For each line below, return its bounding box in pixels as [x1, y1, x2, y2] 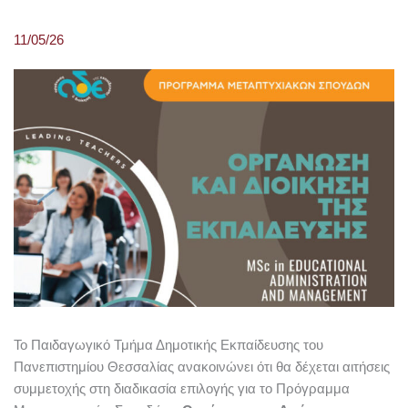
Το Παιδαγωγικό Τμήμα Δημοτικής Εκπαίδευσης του [14, 337, 323, 352]
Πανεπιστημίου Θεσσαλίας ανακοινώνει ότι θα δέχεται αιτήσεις [14, 359, 390, 374]
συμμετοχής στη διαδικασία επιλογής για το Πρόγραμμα [14, 381, 350, 396]
